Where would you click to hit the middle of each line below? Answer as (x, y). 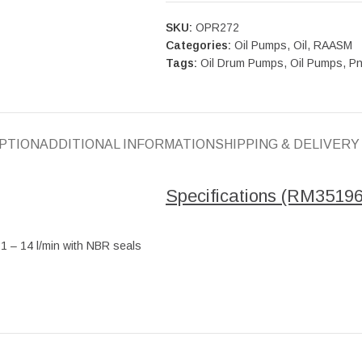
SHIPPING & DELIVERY (287, 144)
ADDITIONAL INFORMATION (127, 144)
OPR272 (217, 27)
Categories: (198, 45)
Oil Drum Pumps (242, 63)
